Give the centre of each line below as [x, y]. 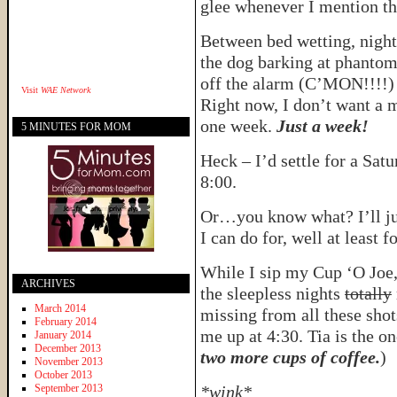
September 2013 [69, 388]
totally [368, 293]
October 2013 [63, 374]
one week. [238, 126]
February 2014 [66, 321]
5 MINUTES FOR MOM [76, 126]
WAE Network [66, 90]
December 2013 [68, 348]
